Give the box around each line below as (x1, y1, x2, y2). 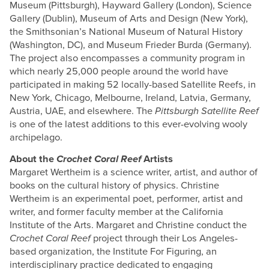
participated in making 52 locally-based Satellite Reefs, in (10, 79, 256, 91)
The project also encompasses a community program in (10, 52, 246, 65)
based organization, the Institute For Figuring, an (10, 245, 217, 258)
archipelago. (10, 131, 63, 144)
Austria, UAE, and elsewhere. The (10, 105, 156, 118)
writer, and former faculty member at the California (10, 205, 224, 218)
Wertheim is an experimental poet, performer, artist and (10, 192, 243, 205)
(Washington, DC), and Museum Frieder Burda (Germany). (10, 39, 252, 52)
